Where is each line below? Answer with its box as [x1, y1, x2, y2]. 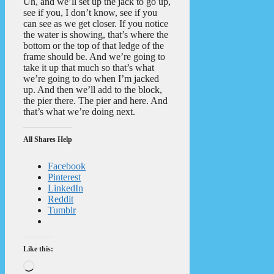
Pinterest [48, 172, 81, 183]
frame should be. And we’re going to [23, 51, 165, 62]
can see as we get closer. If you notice [23, 18, 168, 29]
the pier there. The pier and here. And [23, 95, 168, 106]
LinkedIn [48, 183, 83, 194]
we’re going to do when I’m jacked [23, 73, 159, 84]
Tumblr [48, 205, 76, 216]
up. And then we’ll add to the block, [23, 84, 162, 95]
